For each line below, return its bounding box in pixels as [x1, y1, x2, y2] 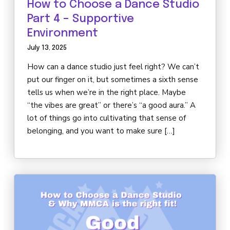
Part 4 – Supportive [27, 13, 134, 25]
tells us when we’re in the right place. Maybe [27, 87, 186, 98]
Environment [27, 28, 98, 40]
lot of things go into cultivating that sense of [27, 113, 186, 124]
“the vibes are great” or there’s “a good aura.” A [27, 100, 196, 111]
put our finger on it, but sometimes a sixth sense [27, 74, 198, 85]
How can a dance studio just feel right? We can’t [27, 62, 199, 72]
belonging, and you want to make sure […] [27, 126, 175, 137]
